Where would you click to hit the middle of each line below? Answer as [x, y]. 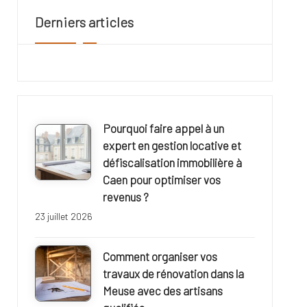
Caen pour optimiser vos [161, 180]
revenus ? [125, 197]
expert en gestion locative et [172, 146]
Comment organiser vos [160, 257]
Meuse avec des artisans [162, 291]
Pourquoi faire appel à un [163, 128]
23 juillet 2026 [63, 217]
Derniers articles [84, 22]
